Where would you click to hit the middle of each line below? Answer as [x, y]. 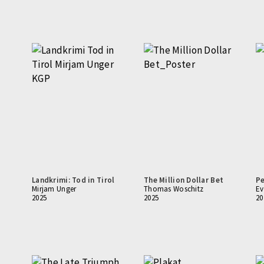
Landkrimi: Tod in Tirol [73, 180]
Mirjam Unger [54, 189]
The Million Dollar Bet [184, 180]
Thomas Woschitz [174, 189]
